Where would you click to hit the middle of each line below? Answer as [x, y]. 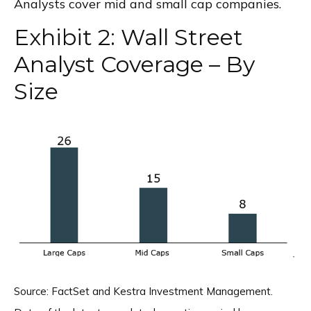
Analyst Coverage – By [134, 64]
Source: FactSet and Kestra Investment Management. [143, 291]
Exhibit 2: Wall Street [128, 37]
